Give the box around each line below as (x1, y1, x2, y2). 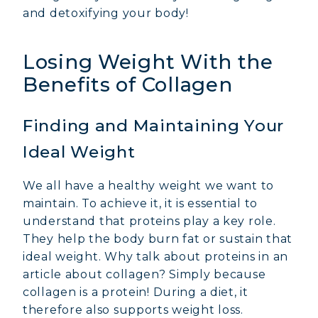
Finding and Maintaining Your (23, 116, 285, 136)
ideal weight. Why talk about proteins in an (23, 250, 288, 263)
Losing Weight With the (23, 50, 273, 74)
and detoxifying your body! (23, 6, 189, 20)
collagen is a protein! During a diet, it (23, 285, 248, 299)
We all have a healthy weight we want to (23, 179, 275, 192)
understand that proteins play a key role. (23, 214, 276, 228)
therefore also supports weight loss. (23, 303, 243, 317)
